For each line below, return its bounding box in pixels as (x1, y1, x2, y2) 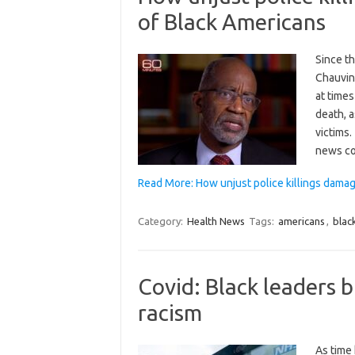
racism (137, 300, 202, 325)
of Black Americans (137, 9, 326, 34)
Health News (186, 215, 245, 227)
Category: (137, 215, 185, 227)
